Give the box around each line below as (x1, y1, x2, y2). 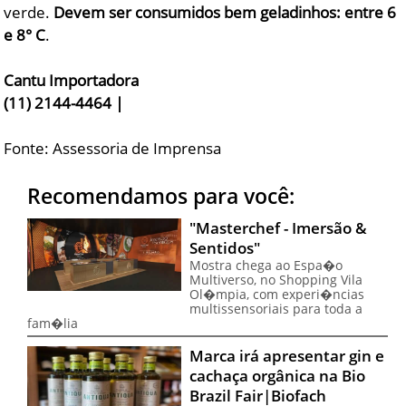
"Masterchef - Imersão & (188, 217, 367, 239)
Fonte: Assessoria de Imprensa (4, 138, 222, 159)
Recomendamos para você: (27, 181, 295, 211)
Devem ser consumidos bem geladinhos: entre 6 (50, 2, 397, 24)
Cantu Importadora (4, 70, 140, 92)
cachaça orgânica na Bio (188, 365, 365, 387)
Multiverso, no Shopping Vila (188, 271, 362, 289)
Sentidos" (188, 237, 260, 259)
